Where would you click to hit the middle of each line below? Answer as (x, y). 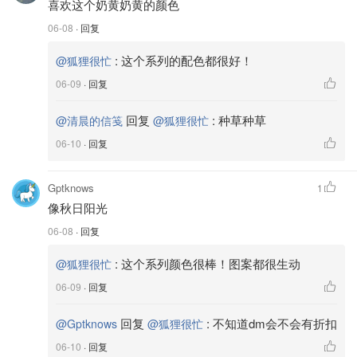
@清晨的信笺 (89, 120)
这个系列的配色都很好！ (187, 60)
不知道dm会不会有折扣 (275, 323)
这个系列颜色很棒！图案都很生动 (211, 263)
